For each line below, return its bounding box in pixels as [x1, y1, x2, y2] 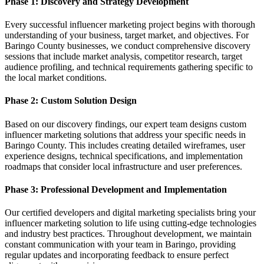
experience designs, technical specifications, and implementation [5, 150, 243, 161]
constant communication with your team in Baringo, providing [5, 239, 236, 250]
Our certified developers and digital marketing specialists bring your [5, 207, 256, 218]
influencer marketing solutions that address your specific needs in [5, 129, 246, 140]
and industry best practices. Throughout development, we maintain [5, 229, 252, 239]
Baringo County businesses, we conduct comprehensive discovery [5, 41, 250, 51]
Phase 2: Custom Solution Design [5, 95, 137, 106]
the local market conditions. [5, 72, 107, 83]
